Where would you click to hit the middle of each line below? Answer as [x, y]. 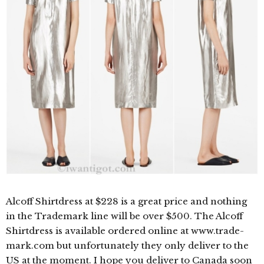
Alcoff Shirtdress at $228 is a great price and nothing [126, 201]
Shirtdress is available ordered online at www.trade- [125, 231]
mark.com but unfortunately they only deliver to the [127, 245]
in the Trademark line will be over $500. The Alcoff [124, 216]
